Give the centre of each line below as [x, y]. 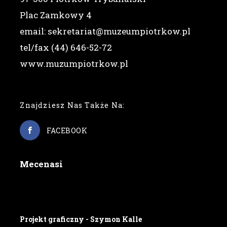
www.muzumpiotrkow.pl [74, 64]
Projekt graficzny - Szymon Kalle [81, 219]
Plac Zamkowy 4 [56, 15]
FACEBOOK [67, 130]
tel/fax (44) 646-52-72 [66, 47]
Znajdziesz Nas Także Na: [72, 105]
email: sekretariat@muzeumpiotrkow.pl [105, 31]
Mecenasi [42, 164]
